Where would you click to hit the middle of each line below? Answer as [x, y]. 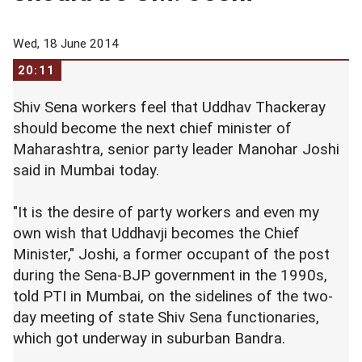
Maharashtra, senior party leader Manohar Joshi [176, 149]
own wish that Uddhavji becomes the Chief [156, 234]
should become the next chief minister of [152, 128]
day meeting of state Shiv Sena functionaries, [166, 318]
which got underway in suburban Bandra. [165, 339]
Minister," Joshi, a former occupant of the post [171, 255]
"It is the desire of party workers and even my [166, 213]
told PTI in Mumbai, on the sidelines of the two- [173, 297]
